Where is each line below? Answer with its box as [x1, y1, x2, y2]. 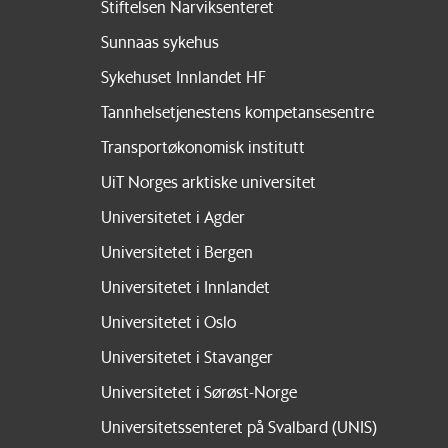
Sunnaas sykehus [100, 31, 219, 53]
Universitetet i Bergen [100, 241, 253, 263]
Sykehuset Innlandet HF [100, 66, 266, 88]
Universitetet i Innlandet [100, 276, 270, 298]
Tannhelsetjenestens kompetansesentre [100, 101, 374, 123]
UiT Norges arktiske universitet [100, 171, 316, 193]
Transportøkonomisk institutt [100, 136, 305, 158]
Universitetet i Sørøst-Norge [100, 380, 297, 402]
